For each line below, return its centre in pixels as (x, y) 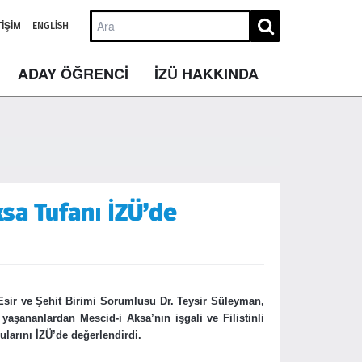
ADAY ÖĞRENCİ (73, 74)
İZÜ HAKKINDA (206, 74)
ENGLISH (51, 26)
